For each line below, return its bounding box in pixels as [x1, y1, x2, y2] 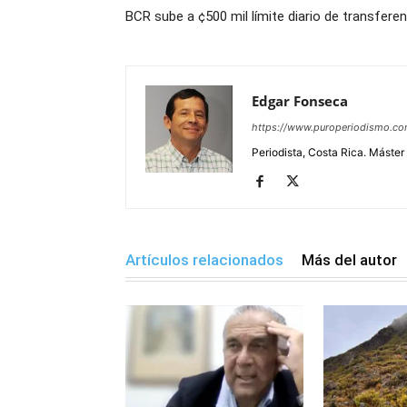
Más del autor [302, 250, 397, 269]
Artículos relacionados [125, 250, 283, 269]
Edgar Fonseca [252, 91, 348, 110]
